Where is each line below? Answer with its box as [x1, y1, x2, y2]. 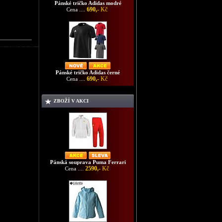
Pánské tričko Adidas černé [55, 69, 120, 75]
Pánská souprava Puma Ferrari [50, 159, 126, 165]
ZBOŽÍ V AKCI [54, 98, 89, 104]
